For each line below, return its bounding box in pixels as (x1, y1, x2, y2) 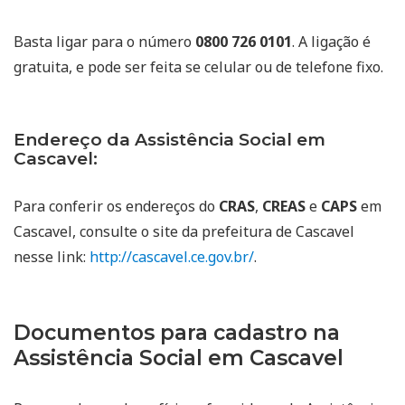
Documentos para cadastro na (14, 320, 340, 346)
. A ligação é (292, 32, 371, 52)
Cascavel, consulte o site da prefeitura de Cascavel (14, 221, 354, 242)
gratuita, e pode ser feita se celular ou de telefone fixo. (14, 57, 383, 78)
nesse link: (14, 247, 89, 268)
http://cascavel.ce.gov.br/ (89, 247, 254, 268)
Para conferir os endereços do (14, 196, 219, 217)
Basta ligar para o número (14, 32, 195, 52)
